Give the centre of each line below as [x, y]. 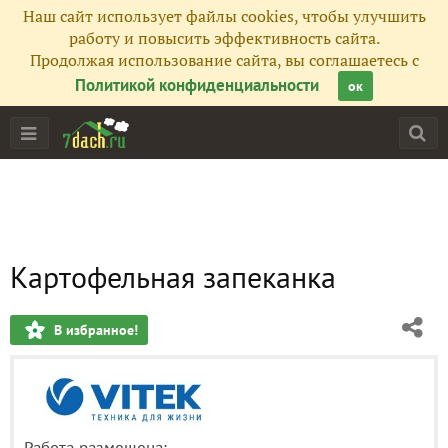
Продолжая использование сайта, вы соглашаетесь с [224, 60]
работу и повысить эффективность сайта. [224, 38]
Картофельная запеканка [173, 276]
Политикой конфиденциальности [197, 85]
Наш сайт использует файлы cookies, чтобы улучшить [224, 16]
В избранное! [96, 330]
